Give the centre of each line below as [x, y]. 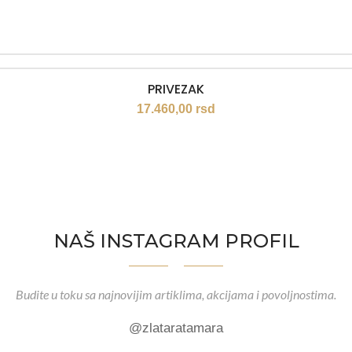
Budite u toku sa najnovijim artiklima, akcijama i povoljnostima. [176, 294]
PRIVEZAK [176, 89]
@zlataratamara [176, 328]
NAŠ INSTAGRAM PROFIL [176, 241]
